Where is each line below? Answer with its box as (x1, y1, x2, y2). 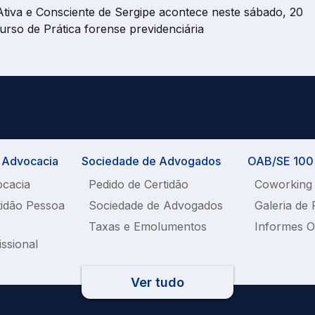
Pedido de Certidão (89, 177, 188, 192)
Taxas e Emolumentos (89, 219, 207, 234)
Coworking (255, 177, 312, 192)
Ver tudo (131, 275, 184, 290)
